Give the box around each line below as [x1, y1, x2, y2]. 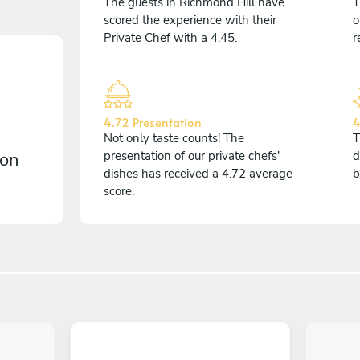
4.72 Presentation [104, 112, 202, 130]
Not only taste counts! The [104, 129, 244, 146]
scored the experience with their [104, 11, 276, 28]
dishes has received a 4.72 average [104, 165, 292, 182]
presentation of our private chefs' [104, 147, 280, 164]
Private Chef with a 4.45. [104, 29, 237, 46]
